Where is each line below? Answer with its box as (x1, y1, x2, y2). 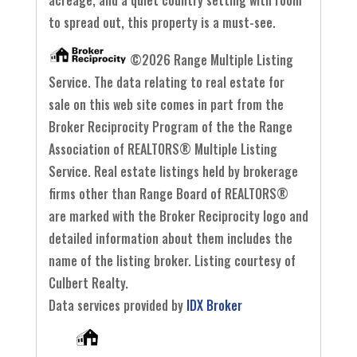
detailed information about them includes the (48, 229, 292, 249)
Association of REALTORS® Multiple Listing (48, 139, 277, 159)
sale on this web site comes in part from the (48, 95, 284, 115)
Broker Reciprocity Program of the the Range (48, 117, 292, 137)
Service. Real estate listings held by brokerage (48, 162, 298, 182)
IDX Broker (186, 296, 242, 316)
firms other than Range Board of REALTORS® (48, 184, 288, 204)
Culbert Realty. (48, 273, 128, 293)
